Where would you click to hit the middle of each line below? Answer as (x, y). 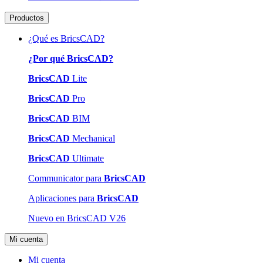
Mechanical (92, 139)
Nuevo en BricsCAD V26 (77, 218)
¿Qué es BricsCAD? (66, 39)
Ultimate (87, 159)
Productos (27, 18)
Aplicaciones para (63, 198)
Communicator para (66, 178)
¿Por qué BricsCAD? (71, 59)
